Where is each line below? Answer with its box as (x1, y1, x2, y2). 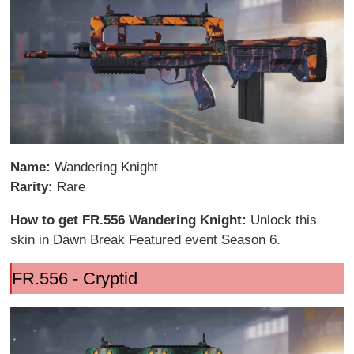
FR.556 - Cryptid (11, 268, 137, 288)
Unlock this (250, 212, 318, 228)
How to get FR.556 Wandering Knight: (10, 212, 251, 228)
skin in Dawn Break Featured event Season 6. (10, 232, 281, 247)
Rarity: (10, 179, 58, 194)
